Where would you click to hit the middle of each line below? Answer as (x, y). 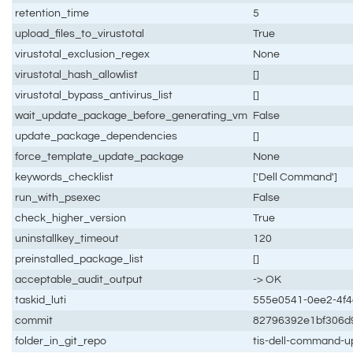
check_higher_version (71, 217)
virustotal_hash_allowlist (77, 74)
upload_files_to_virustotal (80, 33)
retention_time (52, 13)
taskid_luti (41, 299)
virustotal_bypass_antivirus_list (94, 95)
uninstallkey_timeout (67, 238)
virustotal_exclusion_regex (83, 54)
